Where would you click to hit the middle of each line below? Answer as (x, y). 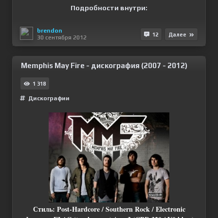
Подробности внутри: (109, 8)
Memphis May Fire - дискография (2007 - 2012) (104, 65)
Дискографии (49, 98)
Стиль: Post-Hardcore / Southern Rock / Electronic (109, 209)
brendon (50, 30)
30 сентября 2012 (62, 37)
